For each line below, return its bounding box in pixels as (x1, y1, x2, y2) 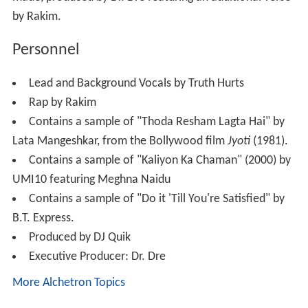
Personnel (12, 41, 80, 58)
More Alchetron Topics (12, 276, 125, 289)
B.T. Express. (12, 211, 74, 225)
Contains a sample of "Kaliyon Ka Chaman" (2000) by (28, 153, 291, 167)
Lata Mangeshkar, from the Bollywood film (12, 134, 228, 148)
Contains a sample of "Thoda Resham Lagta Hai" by (28, 115, 285, 129)
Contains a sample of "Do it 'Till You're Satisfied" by (28, 192, 285, 206)
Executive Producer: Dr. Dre (28, 250, 166, 263)
